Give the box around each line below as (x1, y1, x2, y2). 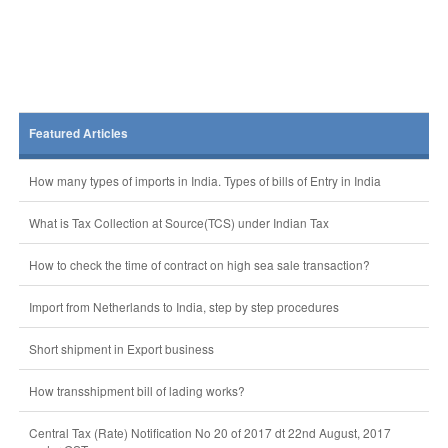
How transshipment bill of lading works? (28, 382, 245, 399)
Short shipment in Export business (28, 340, 214, 357)
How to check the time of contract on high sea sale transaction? (28, 256, 370, 273)
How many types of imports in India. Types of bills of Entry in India (28, 172, 381, 189)
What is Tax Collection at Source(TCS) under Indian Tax (28, 214, 329, 231)
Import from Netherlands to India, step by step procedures (28, 298, 339, 315)
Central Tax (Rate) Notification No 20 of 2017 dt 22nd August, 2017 (28, 424, 391, 441)
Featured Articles (28, 125, 128, 142)
